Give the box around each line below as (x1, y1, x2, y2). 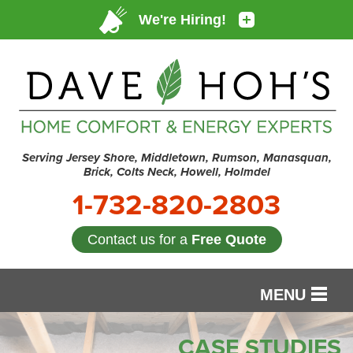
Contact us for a (87, 232, 191, 247)
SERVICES (24, 329, 89, 343)
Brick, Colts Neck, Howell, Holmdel (83, 163, 270, 180)
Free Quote (191, 232, 266, 247)
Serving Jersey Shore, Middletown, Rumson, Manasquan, (21, 149, 332, 166)
